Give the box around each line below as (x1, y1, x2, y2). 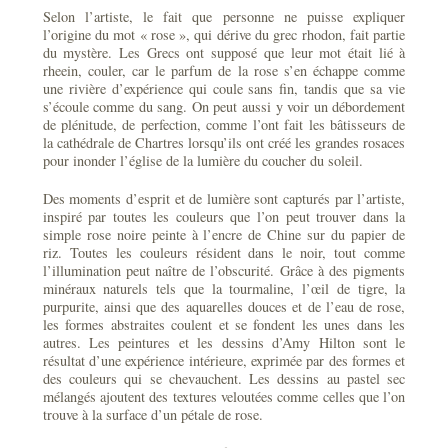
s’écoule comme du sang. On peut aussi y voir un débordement (42, 97, 406, 116)
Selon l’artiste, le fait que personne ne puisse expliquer (42, 7, 406, 26)
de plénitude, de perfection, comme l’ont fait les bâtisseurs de (42, 115, 406, 134)
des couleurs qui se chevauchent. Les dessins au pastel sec (42, 369, 406, 388)
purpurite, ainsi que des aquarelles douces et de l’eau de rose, (42, 297, 406, 316)
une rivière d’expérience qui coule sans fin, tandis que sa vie (42, 79, 406, 98)
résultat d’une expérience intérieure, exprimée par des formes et (42, 351, 406, 370)
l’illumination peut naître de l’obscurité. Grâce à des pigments (42, 261, 406, 280)
